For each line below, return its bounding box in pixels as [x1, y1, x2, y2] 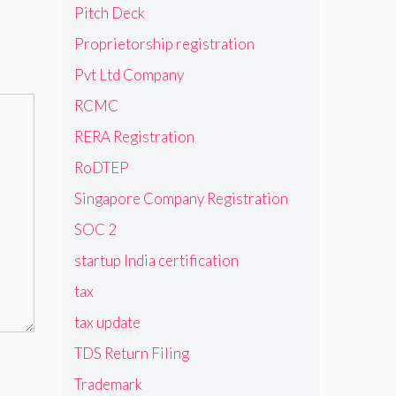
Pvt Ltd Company [73, 65, 184, 84]
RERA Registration [73, 126, 194, 146]
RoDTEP [73, 157, 129, 177]
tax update [73, 312, 141, 331]
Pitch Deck [73, 3, 145, 22]
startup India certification [73, 250, 239, 270]
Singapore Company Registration [73, 188, 288, 208]
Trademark [73, 374, 142, 393]
